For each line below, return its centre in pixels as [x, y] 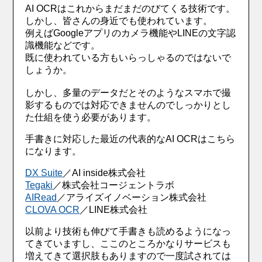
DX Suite [44, 173]
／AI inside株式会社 [104, 173]
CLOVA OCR [53, 210]
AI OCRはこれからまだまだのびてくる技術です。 [130, 9]
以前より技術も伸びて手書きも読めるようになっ [128, 232]
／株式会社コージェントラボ [118, 185]
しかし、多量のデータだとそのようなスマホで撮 [128, 93]
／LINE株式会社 [114, 210]
